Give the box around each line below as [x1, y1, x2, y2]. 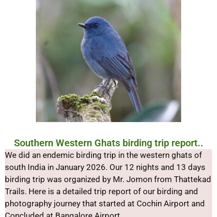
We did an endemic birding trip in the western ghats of [5, 150, 202, 160]
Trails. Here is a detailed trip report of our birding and [5, 186, 198, 196]
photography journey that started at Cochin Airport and [5, 198, 205, 208]
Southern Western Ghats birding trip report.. [14, 137, 203, 149]
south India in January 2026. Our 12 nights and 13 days [5, 162, 205, 172]
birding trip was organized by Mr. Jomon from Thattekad [5, 174, 211, 184]
